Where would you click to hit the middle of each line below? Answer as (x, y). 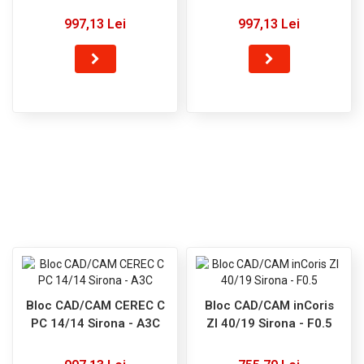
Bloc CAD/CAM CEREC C (95, 305)
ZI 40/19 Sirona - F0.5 (269, 323)
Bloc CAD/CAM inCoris (269, 305)
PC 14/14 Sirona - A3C (95, 323)
